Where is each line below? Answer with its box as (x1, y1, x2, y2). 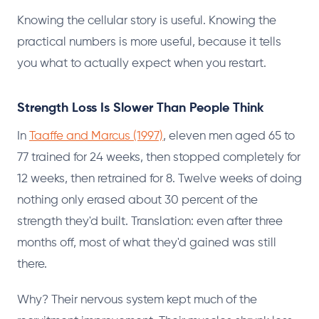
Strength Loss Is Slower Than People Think (17, 101, 263, 115)
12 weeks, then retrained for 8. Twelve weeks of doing (17, 172, 302, 185)
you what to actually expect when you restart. (17, 57, 266, 70)
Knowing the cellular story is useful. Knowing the (17, 14, 276, 27)
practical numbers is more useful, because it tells (17, 36, 281, 48)
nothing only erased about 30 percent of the (17, 194, 258, 206)
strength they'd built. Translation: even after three (17, 215, 283, 228)
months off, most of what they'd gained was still (17, 236, 276, 249)
